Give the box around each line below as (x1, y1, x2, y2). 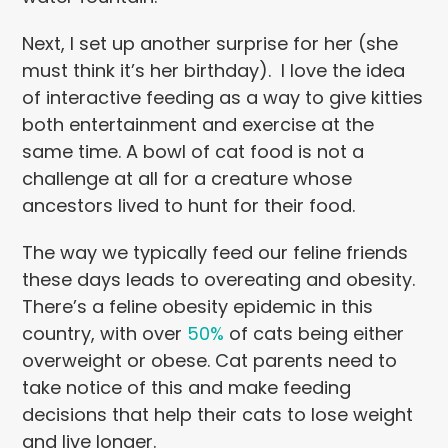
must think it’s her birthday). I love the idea (22, 58, 406, 84)
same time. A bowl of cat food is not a (22, 139, 365, 165)
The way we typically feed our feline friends (22, 240, 409, 266)
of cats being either (224, 321, 405, 347)
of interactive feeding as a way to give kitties (22, 85, 424, 111)
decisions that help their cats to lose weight (22, 402, 414, 428)
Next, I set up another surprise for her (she (22, 31, 399, 57)
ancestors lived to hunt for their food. (22, 193, 356, 219)
